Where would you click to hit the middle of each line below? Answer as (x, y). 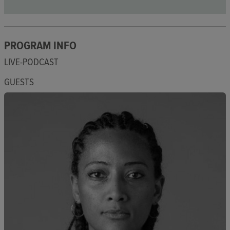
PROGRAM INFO (40, 45)
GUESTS (19, 82)
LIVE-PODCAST (31, 62)
